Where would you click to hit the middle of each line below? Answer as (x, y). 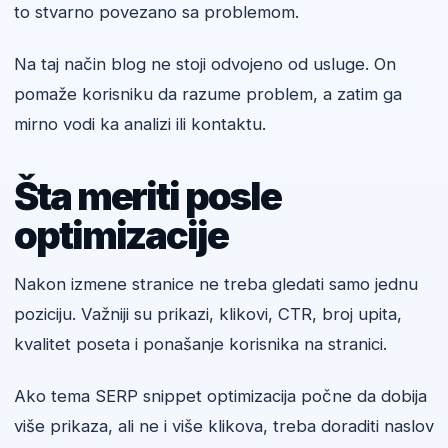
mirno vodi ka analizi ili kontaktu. (140, 124)
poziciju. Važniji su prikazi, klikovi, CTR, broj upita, (208, 314)
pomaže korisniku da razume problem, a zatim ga (208, 94)
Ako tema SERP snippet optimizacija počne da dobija (220, 396)
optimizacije (121, 235)
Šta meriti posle (147, 196)
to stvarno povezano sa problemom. (156, 12)
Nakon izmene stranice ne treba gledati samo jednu (216, 284)
